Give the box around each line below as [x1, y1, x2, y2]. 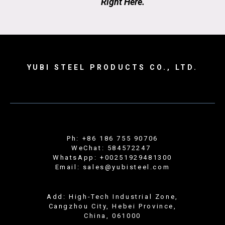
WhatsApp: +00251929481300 [53, 153, 172, 161]
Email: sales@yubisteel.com [55, 163, 170, 171]
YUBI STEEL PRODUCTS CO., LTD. [27, 63, 198, 71]
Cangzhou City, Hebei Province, [48, 202, 177, 210]
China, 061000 [84, 211, 141, 219]
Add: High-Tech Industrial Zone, [47, 192, 178, 200]
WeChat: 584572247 [71, 144, 154, 152]
